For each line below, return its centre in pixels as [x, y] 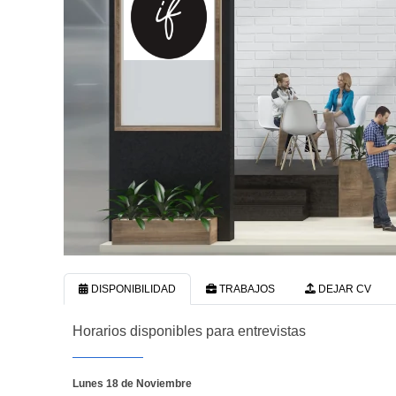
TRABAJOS [246, 289]
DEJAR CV [343, 289]
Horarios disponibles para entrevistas [189, 331]
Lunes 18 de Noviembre [132, 383]
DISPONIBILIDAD [132, 289]
